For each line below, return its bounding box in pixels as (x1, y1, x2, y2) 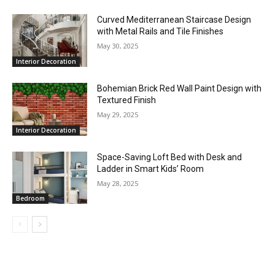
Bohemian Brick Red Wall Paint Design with (97, 83, 262, 93)
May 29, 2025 (97, 109, 139, 119)
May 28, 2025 (97, 178, 139, 188)
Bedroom (16, 194, 45, 203)
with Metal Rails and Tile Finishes (97, 26, 224, 37)
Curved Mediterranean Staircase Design (97, 15, 252, 25)
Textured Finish (97, 95, 157, 105)
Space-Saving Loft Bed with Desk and (97, 152, 242, 162)
